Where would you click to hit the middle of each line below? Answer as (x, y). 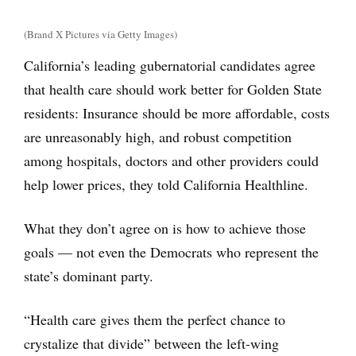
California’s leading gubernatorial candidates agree (170, 65)
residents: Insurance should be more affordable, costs (177, 112)
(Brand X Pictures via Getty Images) (101, 34)
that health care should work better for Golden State (173, 89)
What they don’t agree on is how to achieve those (165, 228)
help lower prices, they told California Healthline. (166, 184)
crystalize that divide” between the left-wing (151, 343)
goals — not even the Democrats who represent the (171, 252)
